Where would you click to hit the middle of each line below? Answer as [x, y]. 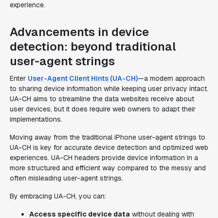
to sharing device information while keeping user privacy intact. [109, 89]
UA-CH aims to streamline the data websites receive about [102, 99]
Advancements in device [79, 32]
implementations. [36, 119]
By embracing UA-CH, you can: [58, 196]
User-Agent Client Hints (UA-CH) [83, 78]
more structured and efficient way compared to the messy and [108, 168]
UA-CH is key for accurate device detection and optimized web [109, 147]
